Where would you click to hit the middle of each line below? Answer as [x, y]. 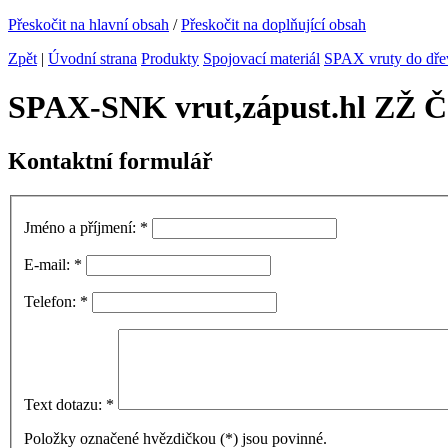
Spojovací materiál [261, 58]
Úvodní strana [92, 58]
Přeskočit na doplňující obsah [273, 24]
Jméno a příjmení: [82, 228]
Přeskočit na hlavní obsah [88, 24]
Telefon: [52, 302]
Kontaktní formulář [110, 160]
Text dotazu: [65, 405]
